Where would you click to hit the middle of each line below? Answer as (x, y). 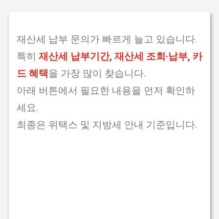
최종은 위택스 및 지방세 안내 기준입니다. (107, 124)
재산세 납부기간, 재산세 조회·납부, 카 (120, 56)
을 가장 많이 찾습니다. (97, 73)
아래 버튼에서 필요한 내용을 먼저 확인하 (106, 90)
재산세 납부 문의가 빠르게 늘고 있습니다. (107, 39)
